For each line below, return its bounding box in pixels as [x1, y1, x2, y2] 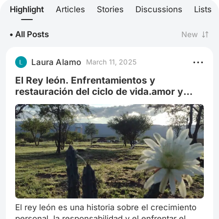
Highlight [10, 4, 44, 14]
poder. [15, 96, 45, 109]
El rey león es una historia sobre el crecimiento [15, 202, 197, 213]
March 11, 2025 [86, 58, 137, 66]
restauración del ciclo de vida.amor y [15, 85, 76, 97]
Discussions [135, 4, 182, 14]
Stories [97, 4, 124, 14]
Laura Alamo [31, 57, 82, 67]
